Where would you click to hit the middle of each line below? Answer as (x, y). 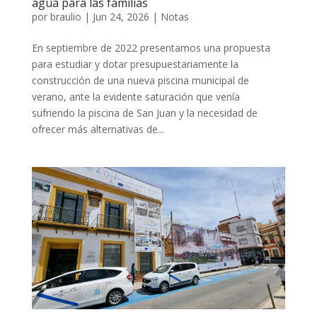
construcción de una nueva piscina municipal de (140, 80)
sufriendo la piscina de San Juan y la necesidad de (144, 113)
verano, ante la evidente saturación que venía (136, 96)
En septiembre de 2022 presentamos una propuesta (151, 47)
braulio (65, 16)
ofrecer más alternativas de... (98, 129)
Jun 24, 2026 (121, 16)
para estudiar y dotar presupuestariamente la (135, 64)
